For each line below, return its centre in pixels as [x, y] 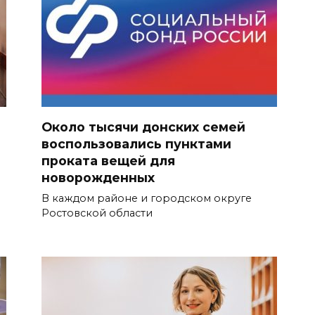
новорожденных [98, 177]
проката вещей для [108, 160]
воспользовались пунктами [136, 143]
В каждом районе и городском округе [147, 198]
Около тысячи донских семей [143, 127]
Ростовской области [97, 213]
